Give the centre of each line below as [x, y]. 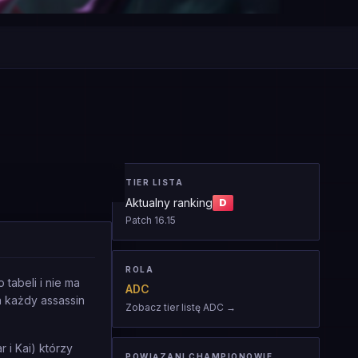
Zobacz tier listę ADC [175, 307]
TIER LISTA [154, 182]
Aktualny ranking [169, 203]
